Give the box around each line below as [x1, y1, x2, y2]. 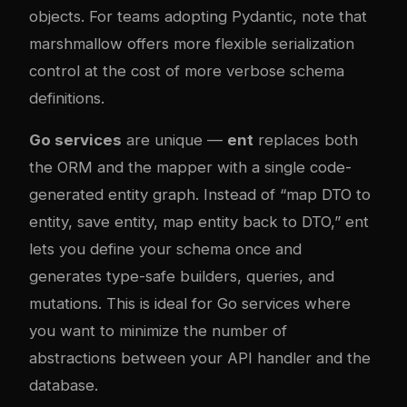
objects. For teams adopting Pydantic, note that [29, 6, 367, 25]
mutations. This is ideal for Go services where [29, 294, 351, 313]
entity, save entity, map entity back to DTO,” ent [29, 213, 369, 232]
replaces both [253, 131, 358, 150]
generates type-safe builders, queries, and [29, 267, 334, 286]
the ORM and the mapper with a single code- [29, 158, 352, 177]
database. [29, 376, 98, 395]
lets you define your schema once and [29, 240, 302, 259]
